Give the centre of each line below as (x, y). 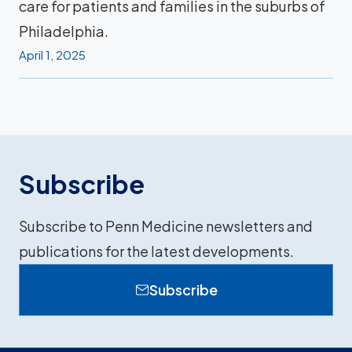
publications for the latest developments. (156, 251)
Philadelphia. (64, 31)
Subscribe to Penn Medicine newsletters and (166, 226)
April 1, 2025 (52, 55)
